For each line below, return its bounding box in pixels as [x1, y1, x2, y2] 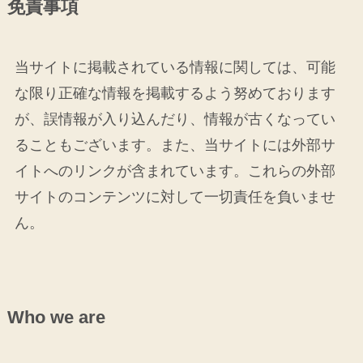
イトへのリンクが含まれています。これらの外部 [14, 163, 335, 180]
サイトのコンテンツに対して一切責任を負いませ [14, 189, 335, 206]
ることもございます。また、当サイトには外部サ [14, 137, 335, 154]
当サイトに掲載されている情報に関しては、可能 [14, 59, 335, 76]
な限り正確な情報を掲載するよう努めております [14, 85, 335, 102]
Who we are [6, 308, 105, 328]
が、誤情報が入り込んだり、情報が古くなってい [14, 111, 335, 128]
